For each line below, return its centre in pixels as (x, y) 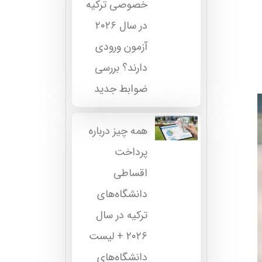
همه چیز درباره (118, 131)
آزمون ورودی (121, 47)
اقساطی (130, 173)
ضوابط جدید (120, 89)
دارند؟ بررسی (121, 68)
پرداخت (131, 152)
